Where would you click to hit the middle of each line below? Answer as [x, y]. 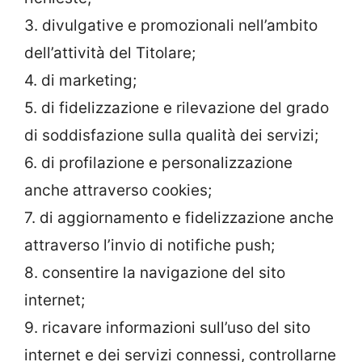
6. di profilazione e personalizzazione [158, 162]
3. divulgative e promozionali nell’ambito [171, 25]
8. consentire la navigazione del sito [155, 272]
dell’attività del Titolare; [110, 53]
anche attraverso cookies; [118, 190]
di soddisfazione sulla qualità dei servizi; [171, 135]
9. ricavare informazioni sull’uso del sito [167, 327]
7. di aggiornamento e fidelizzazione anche [179, 217]
